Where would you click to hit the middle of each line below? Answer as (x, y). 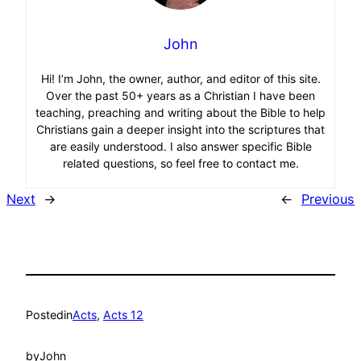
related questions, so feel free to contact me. (180, 163)
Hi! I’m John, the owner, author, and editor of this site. (180, 78)
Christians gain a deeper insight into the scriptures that (180, 129)
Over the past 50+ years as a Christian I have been (180, 95)
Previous (328, 199)
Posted (45, 315)
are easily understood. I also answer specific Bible (180, 146)
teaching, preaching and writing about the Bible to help (180, 112)
